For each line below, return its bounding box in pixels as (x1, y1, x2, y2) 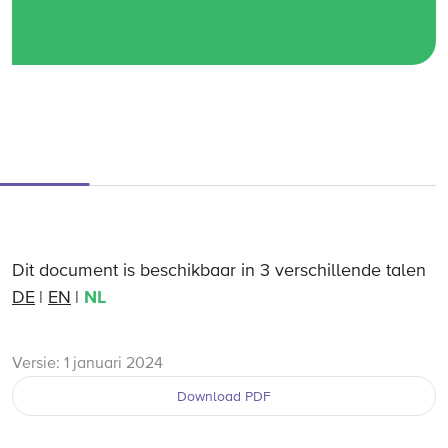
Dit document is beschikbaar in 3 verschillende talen (12, 262, 426, 280)
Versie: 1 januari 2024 (12, 356, 163, 372)
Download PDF (177, 390, 271, 404)
